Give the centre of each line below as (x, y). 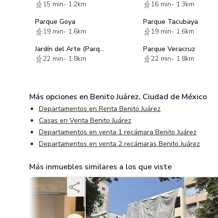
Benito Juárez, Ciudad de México (148, 97)
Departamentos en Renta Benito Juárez (100, 109)
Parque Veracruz (169, 49)
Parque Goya (55, 22)
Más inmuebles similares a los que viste (100, 167)
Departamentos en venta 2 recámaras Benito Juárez (119, 144)
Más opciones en (60, 97)
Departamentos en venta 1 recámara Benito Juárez (118, 132)
